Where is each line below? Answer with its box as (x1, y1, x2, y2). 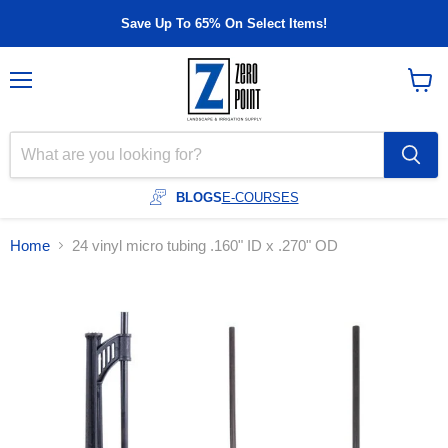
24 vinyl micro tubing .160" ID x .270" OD (72, 236, 338, 254)
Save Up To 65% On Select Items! (121, 16, 327, 31)
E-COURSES (221, 189, 299, 205)
